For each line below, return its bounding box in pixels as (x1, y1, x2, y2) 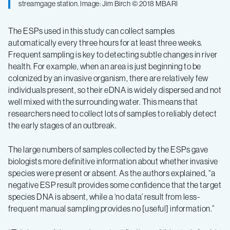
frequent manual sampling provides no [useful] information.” (8, 203, 215, 214)
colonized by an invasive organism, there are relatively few (8, 72, 208, 83)
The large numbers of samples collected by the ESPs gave (8, 144, 208, 155)
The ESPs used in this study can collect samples (8, 25, 175, 36)
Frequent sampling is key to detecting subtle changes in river (8, 49, 218, 60)
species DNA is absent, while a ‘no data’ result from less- (8, 191, 200, 202)
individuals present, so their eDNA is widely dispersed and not (8, 84, 221, 95)
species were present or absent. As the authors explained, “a (8, 167, 215, 178)
